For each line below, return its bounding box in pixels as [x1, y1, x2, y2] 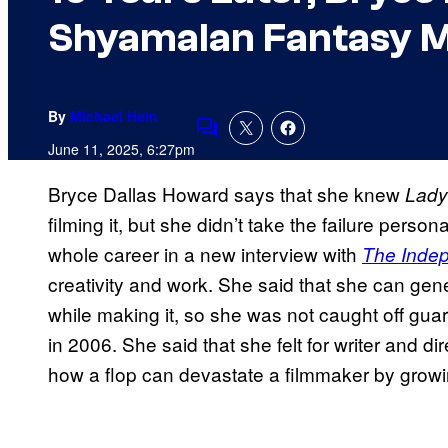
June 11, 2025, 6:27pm [48, 139, 195, 160]
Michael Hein [70, 106, 158, 127]
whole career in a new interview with [48, 240, 362, 268]
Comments [194, 127, 288, 155]
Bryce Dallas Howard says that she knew [48, 180, 405, 208]
